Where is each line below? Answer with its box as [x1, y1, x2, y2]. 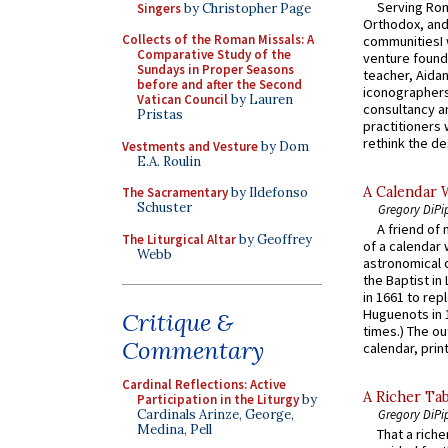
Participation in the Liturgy [137, 391, 299, 408]
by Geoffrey [236, 230, 312, 248]
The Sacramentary [122, 184, 228, 201]
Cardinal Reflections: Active [122, 376, 286, 393]
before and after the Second [137, 76, 302, 93]
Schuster [137, 199, 192, 216]
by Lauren [228, 91, 293, 108]
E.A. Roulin [137, 152, 201, 170]
